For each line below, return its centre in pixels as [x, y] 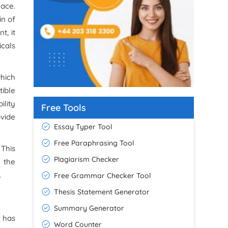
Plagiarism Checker [87, 159]
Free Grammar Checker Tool [103, 175]
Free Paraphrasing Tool [94, 143]
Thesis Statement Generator [102, 192]
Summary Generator [89, 208]
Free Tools [64, 107]
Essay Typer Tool [83, 126]
